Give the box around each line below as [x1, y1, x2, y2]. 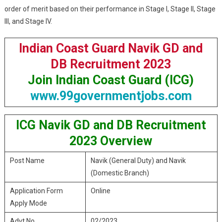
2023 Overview [69, 134, 153, 148]
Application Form [9, 187, 63, 195]
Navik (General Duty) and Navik [90, 157, 186, 165]
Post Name [9, 157, 45, 165]
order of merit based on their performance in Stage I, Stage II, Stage [4, 5, 216, 13]
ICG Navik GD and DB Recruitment [15, 118, 206, 132]
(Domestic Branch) [90, 169, 149, 177]
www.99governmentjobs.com [30, 89, 192, 103]
